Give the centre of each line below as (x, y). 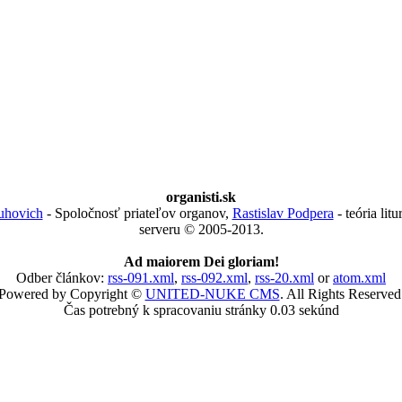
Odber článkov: (62, 278)
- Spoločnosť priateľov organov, (137, 213)
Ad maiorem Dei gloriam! (201, 262)
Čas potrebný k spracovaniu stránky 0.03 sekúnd (201, 310)
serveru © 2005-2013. (201, 229)
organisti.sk (201, 197)
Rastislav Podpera (283, 213)
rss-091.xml (141, 278)
